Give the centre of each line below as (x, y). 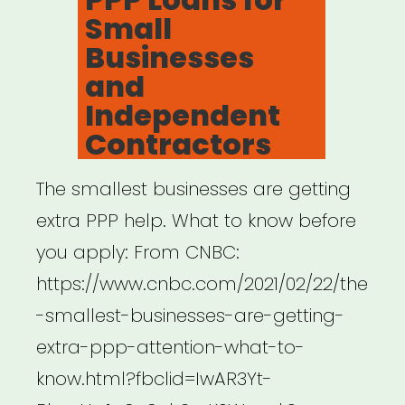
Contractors (178, 145)
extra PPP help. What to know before (196, 221)
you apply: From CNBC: (138, 253)
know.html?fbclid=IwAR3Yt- (154, 379)
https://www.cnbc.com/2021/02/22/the (202, 284)
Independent (183, 116)
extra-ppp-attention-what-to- (170, 348)
